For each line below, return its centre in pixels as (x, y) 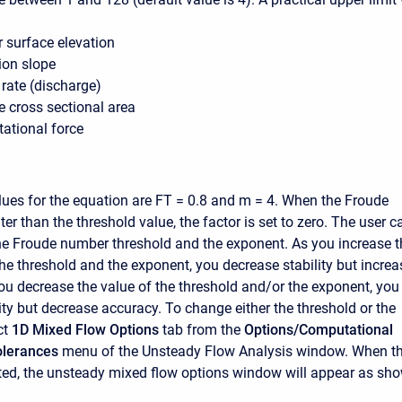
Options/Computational (319, 330)
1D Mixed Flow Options (85, 330)
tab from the (201, 330)
